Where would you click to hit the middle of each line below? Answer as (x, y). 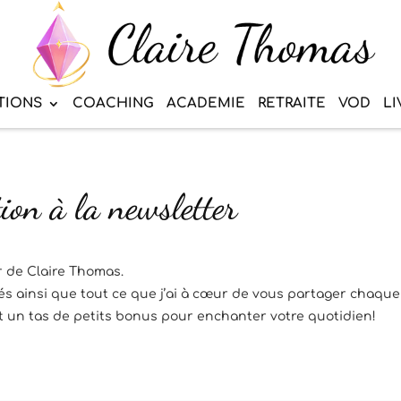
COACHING (113, 104)
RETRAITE (292, 104)
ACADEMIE (206, 104)
